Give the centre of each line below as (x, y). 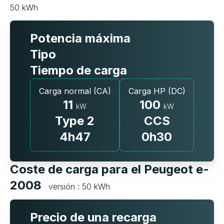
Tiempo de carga (78, 70)
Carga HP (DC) (157, 91)
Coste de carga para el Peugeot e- (109, 169)
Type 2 (75, 121)
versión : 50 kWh (79, 187)
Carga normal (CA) (75, 91)
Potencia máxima (80, 38)
